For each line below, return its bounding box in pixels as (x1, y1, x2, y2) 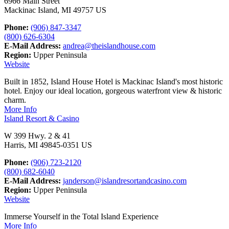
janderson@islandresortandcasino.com (63, 176, 187, 186)
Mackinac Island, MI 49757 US (4, 6, 106, 15)
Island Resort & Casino (4, 114, 79, 123)
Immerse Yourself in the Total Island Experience (4, 212, 158, 221)
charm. (4, 96, 26, 105)
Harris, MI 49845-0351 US (4, 141, 92, 150)
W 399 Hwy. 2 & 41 (4, 131, 71, 141)
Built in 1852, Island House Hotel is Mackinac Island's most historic (4, 77, 223, 86)
